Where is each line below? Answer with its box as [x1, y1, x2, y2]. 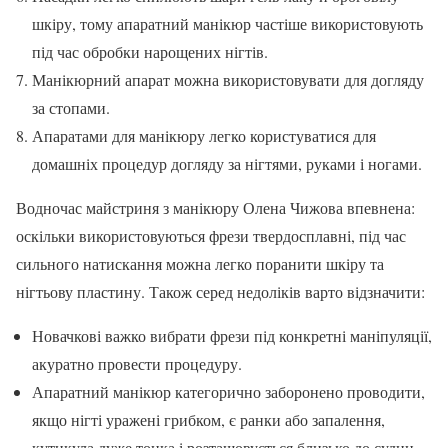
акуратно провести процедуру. [32, 352, 242, 374]
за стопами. [32, 96, 110, 118]
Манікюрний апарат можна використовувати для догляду [32, 68, 424, 90]
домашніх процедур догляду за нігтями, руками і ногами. [32, 152, 422, 174]
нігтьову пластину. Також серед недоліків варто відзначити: [16, 280, 425, 302]
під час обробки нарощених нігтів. [32, 40, 268, 62]
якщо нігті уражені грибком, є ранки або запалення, [32, 408, 385, 430]
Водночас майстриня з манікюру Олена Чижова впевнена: [16, 196, 415, 218]
